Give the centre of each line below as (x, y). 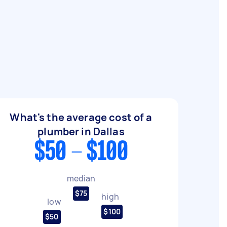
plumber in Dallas (81, 131)
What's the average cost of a (81, 117)
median (81, 178)
